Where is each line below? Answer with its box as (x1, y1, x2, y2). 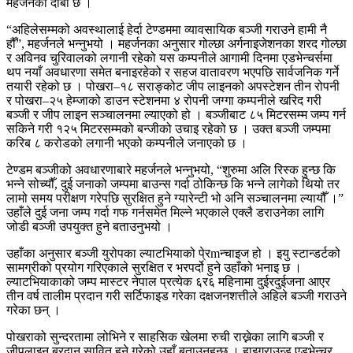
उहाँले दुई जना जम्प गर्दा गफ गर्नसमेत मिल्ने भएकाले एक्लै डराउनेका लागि (6, 205, 324, 219)
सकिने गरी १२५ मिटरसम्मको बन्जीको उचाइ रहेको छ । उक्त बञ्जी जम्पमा (6, 121, 331, 136)
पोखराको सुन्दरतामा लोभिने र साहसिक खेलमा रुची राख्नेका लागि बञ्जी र (6, 329, 324, 344)
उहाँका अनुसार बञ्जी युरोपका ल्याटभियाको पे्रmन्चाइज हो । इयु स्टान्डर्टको (6, 246, 340, 260)
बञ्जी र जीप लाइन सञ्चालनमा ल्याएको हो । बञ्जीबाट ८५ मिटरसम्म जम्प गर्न (6, 107, 346, 121)
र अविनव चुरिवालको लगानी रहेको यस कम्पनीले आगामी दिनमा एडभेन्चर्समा (6, 50, 333, 65)
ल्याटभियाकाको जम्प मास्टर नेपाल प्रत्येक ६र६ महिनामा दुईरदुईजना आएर (6, 274, 330, 288)
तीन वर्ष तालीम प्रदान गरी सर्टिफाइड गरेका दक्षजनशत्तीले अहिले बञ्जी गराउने (6, 288, 347, 303)
